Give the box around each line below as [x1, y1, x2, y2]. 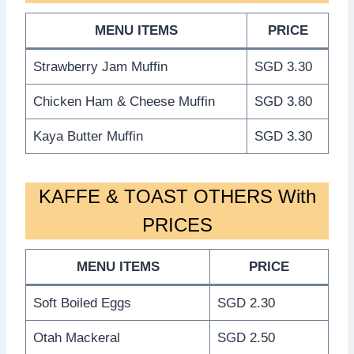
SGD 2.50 [217, 330, 275, 345]
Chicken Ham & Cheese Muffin [32, 93, 215, 109]
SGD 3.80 [254, 93, 312, 109]
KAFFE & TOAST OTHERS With [38, 185, 316, 207]
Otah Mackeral [32, 330, 120, 345]
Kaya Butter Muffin [32, 128, 143, 144]
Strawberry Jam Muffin [32, 58, 168, 74]
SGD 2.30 [217, 295, 275, 311]
